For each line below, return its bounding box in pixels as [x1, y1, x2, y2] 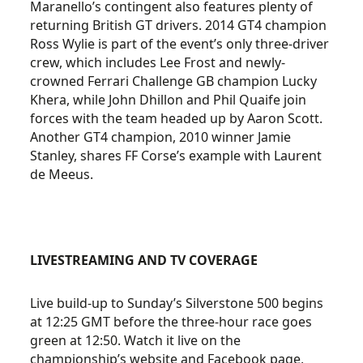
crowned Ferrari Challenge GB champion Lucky [30, 72, 318, 90]
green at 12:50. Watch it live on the [30, 331, 241, 349]
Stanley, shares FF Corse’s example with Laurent [30, 147, 322, 164]
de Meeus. [30, 165, 94, 183]
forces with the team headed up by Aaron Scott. [30, 109, 323, 127]
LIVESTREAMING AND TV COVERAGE [30, 251, 258, 269]
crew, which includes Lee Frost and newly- [30, 53, 286, 71]
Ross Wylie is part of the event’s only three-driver [30, 35, 330, 53]
